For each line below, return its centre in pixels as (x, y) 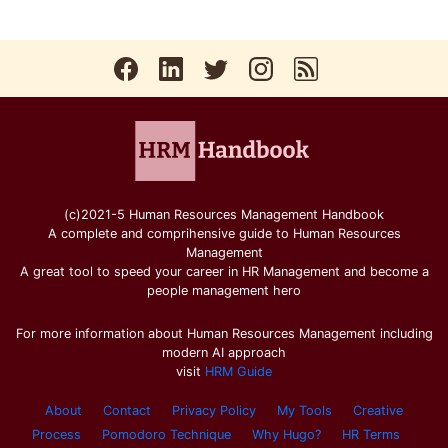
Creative (378, 411)
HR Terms (371, 435)
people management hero (224, 291)
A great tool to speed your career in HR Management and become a (224, 272)
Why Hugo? (286, 435)
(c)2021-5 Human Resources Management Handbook (224, 215)
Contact (127, 411)
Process (56, 435)
